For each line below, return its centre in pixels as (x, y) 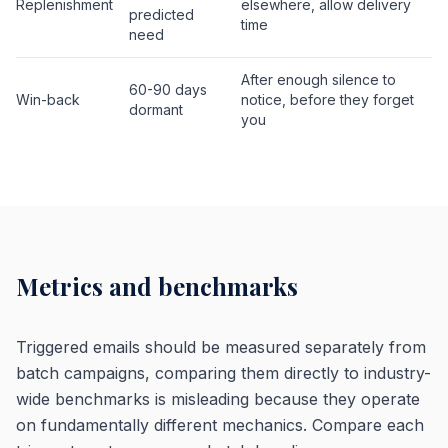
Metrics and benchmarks (157, 285)
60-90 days (168, 89)
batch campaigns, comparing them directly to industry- (223, 372)
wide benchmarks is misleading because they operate (218, 398)
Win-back (48, 99)
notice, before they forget (327, 99)
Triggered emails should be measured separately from (221, 346)
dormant (156, 109)
